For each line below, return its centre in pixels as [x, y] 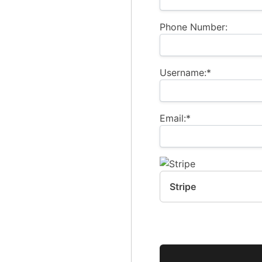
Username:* [185, 73]
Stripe [183, 187]
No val [173, 251]
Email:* [175, 118]
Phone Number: [194, 27]
